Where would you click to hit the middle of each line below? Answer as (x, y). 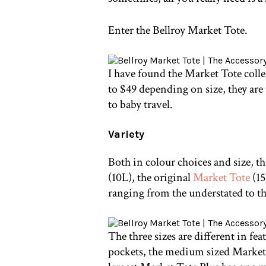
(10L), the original (151, 177)
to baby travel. (140, 105)
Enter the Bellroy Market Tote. (179, 31)
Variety (126, 134)
